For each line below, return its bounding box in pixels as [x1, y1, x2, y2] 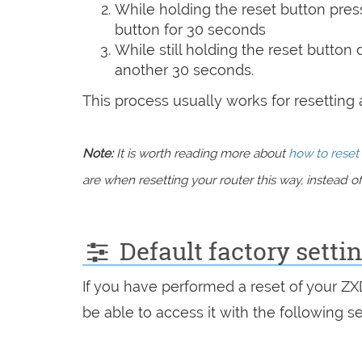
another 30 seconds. [115, 61, 254, 78]
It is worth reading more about [113, 145, 288, 161]
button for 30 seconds [115, 20, 266, 38]
